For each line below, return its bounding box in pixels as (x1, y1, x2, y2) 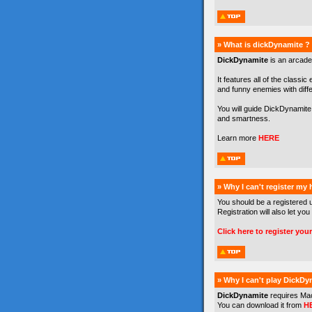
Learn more (217, 134, 258, 142)
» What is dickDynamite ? (217, 40, 310, 49)
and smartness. (217, 114, 270, 123)
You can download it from (217, 301, 304, 309)
